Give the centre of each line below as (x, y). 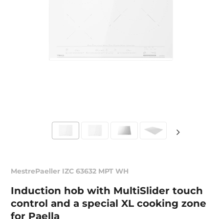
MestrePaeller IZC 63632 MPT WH (70, 171)
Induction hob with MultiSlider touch (107, 191)
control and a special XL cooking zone (109, 203)
